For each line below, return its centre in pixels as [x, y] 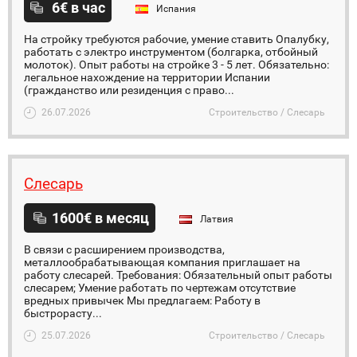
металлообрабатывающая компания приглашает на [162, 262]
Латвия [217, 219]
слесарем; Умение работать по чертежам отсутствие [160, 288]
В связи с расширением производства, [124, 249]
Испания [176, 9]
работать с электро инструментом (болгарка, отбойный [171, 52]
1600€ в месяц [100, 218]
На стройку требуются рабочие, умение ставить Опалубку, [177, 39]
